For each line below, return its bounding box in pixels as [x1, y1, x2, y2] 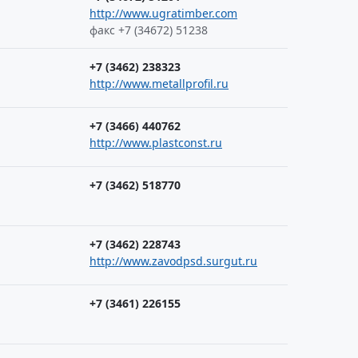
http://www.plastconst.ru [89, 135, 222, 150]
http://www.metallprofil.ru [89, 76, 229, 91]
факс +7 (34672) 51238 [89, 22, 208, 38]
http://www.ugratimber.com [89, 6, 237, 21]
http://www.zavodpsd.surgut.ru [89, 253, 257, 268]
